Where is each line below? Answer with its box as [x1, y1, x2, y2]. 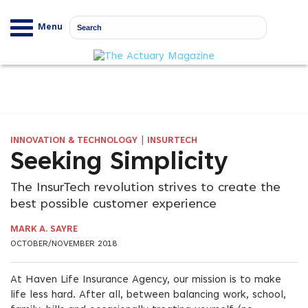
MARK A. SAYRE [10, 225, 78, 234]
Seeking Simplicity [10, 151, 228, 176]
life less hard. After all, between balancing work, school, [10, 290, 286, 300]
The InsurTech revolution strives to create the [10, 182, 280, 195]
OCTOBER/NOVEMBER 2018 [10, 240, 117, 248]
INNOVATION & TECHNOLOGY [10, 137, 137, 145]
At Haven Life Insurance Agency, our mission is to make [10, 275, 281, 285]
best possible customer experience [10, 199, 217, 211]
